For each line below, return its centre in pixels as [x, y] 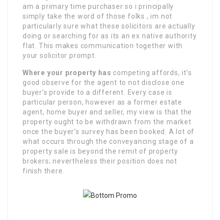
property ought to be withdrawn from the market [107, 122]
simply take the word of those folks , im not [98, 16]
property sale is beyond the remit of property [100, 151]
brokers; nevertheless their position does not [100, 161]
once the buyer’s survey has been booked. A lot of [109, 132]
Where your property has [67, 73]
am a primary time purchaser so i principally [98, 7]
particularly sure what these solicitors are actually [109, 26]
